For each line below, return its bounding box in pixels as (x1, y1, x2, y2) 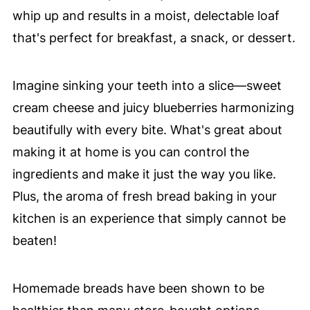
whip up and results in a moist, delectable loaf (12, 8, 280, 23)
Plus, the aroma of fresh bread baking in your (12, 189, 277, 203)
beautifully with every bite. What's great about (12, 122, 282, 137)
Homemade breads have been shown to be (12, 281, 264, 295)
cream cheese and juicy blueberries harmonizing (12, 100, 294, 115)
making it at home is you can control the (12, 145, 249, 159)
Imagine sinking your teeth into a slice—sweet (12, 78, 282, 93)
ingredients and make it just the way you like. (12, 167, 276, 181)
